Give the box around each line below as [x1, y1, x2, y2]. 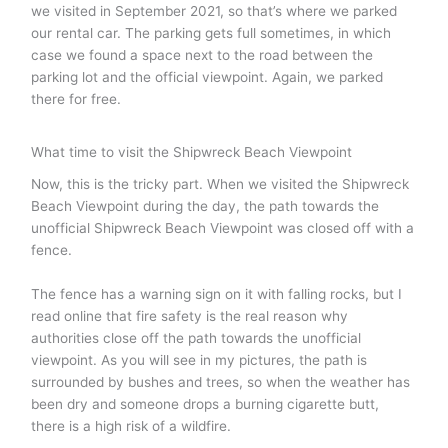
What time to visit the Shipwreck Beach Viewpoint [31, 143, 353, 160]
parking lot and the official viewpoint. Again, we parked [31, 69, 384, 85]
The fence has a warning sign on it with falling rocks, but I [31, 285, 403, 302]
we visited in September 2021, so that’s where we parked [31, 3, 398, 19]
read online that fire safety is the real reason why [31, 307, 349, 324]
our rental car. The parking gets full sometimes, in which [31, 25, 392, 41]
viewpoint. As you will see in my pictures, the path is [31, 351, 368, 368]
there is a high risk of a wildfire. [31, 417, 236, 434]
